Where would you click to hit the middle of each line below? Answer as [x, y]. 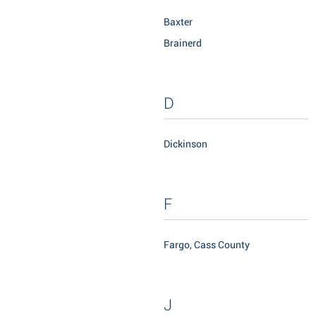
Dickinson [186, 144]
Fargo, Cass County [207, 245]
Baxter [178, 22]
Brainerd [183, 43]
